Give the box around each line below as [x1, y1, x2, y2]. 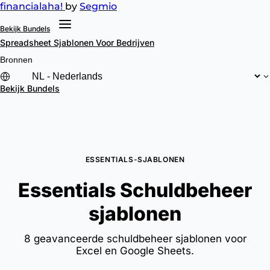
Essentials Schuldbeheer [18, 178, 252, 202]
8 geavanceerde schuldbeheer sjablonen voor [24, 233, 246, 245]
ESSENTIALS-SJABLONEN [85, 155, 185, 164]
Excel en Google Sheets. [76, 245, 194, 257]
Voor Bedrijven [96, 37, 154, 48]
